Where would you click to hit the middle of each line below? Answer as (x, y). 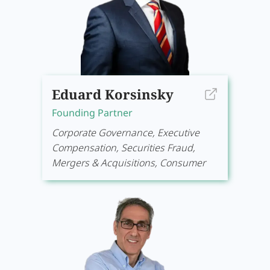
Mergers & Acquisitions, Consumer (129, 163)
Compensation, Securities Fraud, (124, 148)
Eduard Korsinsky (113, 94)
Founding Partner (92, 113)
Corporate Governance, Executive (126, 133)
